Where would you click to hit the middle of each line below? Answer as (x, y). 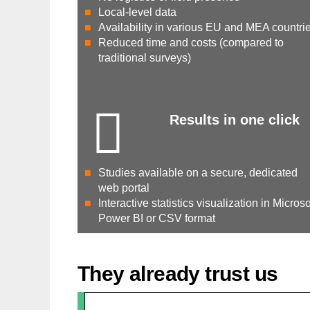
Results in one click (234, 119)
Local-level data (137, 12)
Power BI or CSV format (157, 218)
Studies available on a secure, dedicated (198, 172)
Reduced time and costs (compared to (191, 42)
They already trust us (178, 273)
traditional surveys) (145, 57)
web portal (124, 188)
